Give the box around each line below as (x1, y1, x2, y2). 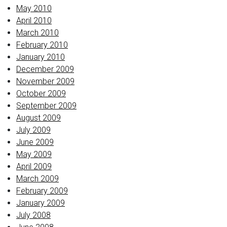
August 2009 (16, 113, 61, 123)
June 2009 (16, 137, 54, 147)
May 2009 (16, 149, 52, 159)
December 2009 (16, 64, 74, 74)
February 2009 (16, 186, 68, 196)
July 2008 (16, 210, 51, 220)
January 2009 (16, 198, 65, 208)
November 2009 (16, 77, 74, 86)
